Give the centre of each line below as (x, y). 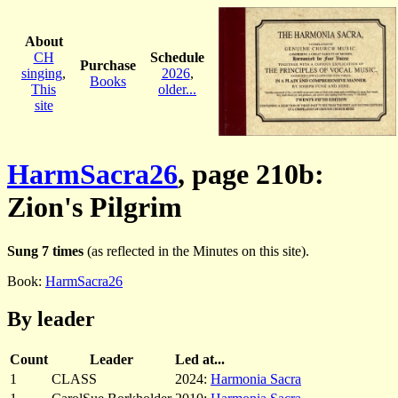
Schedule (177, 57)
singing (42, 73)
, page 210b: (251, 175)
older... (177, 89)
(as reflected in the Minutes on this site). (196, 251)
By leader (51, 318)
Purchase (108, 65)
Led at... (200, 359)
